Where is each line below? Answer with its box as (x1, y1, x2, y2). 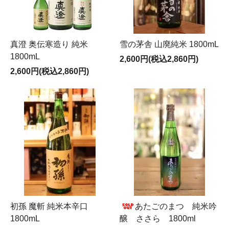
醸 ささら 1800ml (120, 214, 196, 223)
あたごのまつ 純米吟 (135, 201, 217, 211)
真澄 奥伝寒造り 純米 (10, 39, 88, 49)
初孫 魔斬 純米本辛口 (10, 201, 88, 211)
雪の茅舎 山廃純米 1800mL (120, 39, 219, 49)
